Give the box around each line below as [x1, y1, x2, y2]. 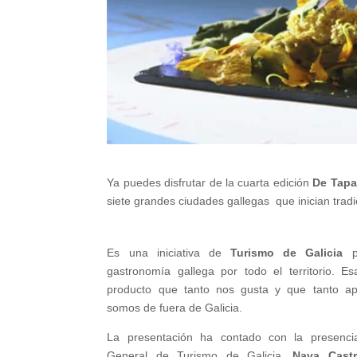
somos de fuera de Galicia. [107, 301, 243, 315]
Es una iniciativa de [107, 246, 231, 260]
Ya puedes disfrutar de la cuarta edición [107, 176, 313, 190]
